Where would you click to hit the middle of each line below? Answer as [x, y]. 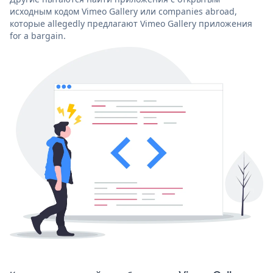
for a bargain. [38, 35]
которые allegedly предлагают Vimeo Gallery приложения [131, 23]
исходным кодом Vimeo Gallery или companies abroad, [123, 11]
